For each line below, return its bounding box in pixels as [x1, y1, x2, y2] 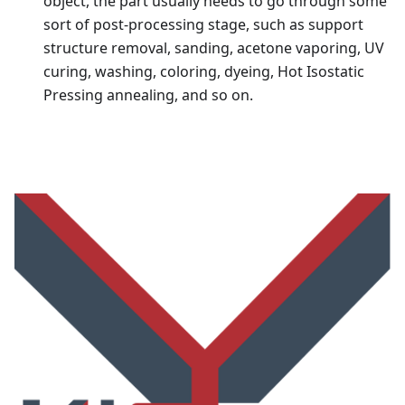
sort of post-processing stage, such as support [43, 14, 363, 34]
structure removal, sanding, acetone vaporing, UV [43, 37, 384, 58]
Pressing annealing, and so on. [43, 84, 253, 105]
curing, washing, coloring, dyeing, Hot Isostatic [43, 61, 364, 81]
